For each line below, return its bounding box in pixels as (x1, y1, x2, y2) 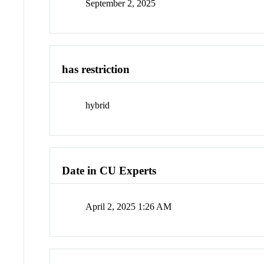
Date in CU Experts (62, 164, 157, 177)
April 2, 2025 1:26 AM (85, 202, 172, 212)
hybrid (85, 100, 110, 110)
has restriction (62, 63, 130, 76)
